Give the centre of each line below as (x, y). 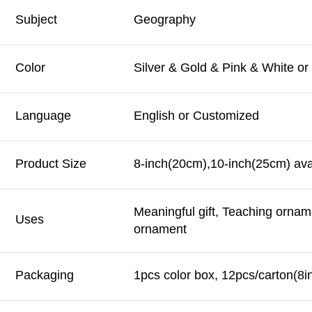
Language (43, 116)
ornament (160, 229)
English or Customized (196, 116)
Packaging (45, 275)
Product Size (51, 164)
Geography (165, 20)
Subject (36, 20)
